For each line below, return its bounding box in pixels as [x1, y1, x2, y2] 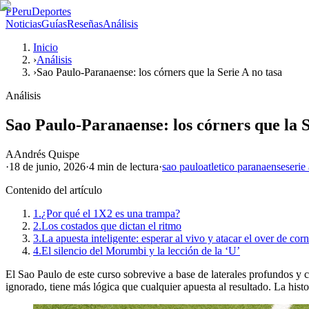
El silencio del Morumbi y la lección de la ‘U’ [41, 244, 240, 257]
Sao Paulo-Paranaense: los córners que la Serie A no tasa [37, 66, 282, 78]
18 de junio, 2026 [9, 160, 86, 172]
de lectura [114, 160, 159, 172]
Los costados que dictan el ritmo [41, 219, 181, 232]
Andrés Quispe [14, 148, 79, 160]
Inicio [33, 41, 58, 53]
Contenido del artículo [6, 183, 102, 196]
